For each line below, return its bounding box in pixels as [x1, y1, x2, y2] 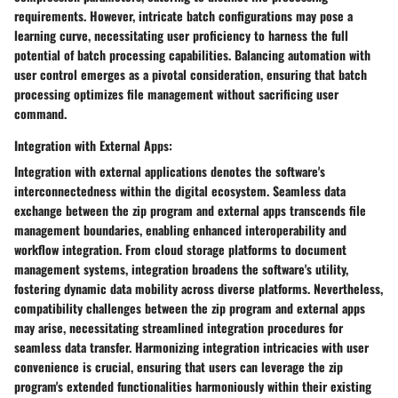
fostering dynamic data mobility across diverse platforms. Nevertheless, [14, 278, 383, 298]
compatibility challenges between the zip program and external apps [14, 298, 365, 317]
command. [14, 103, 67, 123]
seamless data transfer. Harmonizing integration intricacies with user [14, 337, 369, 356]
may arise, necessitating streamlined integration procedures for [14, 317, 343, 337]
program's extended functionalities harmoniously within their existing [14, 376, 371, 395]
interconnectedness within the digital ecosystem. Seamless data [14, 180, 346, 200]
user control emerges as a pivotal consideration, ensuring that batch [14, 64, 367, 84]
